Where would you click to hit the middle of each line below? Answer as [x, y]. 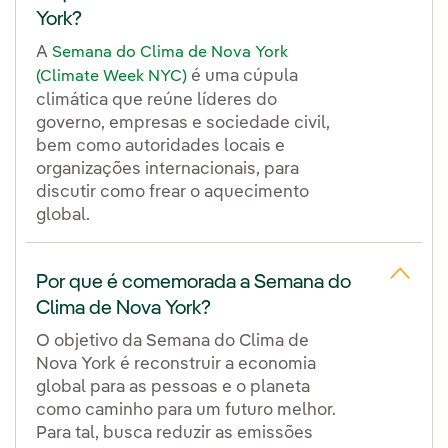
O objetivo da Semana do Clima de [172, 341]
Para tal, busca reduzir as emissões [174, 433]
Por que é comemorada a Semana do [193, 282]
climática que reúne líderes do [156, 100]
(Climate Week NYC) [111, 76]
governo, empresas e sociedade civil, [183, 123]
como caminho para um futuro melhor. [186, 410]
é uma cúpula [242, 76]
